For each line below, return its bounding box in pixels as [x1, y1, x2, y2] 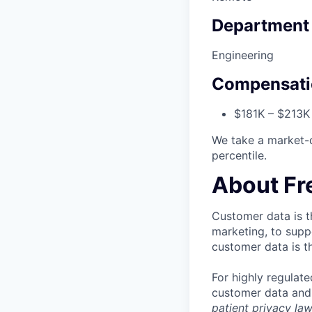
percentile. [212, 148, 267, 162]
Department [212, 15, 309, 36]
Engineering [212, 48, 274, 63]
